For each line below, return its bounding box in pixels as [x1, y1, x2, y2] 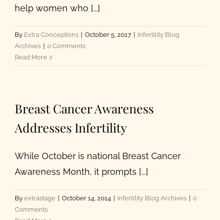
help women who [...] [15, 3, 100, 14]
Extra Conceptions [24, 31, 79, 39]
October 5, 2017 [85, 31, 131, 39]
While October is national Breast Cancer [15, 151, 181, 162]
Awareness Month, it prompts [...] [15, 166, 148, 177]
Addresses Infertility [15, 119, 127, 136]
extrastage [24, 194, 55, 202]
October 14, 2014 [62, 194, 111, 202]
